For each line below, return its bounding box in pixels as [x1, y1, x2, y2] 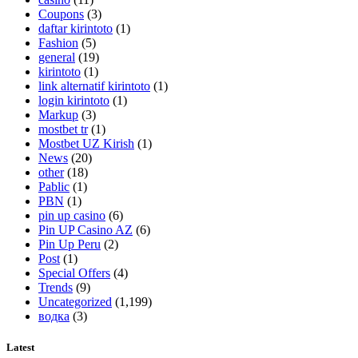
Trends [38, 280, 73, 294]
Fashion [38, 35, 78, 50]
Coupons [38, 6, 84, 21]
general [38, 50, 75, 64]
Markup [38, 107, 78, 121]
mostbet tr [38, 121, 88, 136]
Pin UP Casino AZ [38, 222, 133, 237]
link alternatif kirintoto [38, 78, 150, 93]
